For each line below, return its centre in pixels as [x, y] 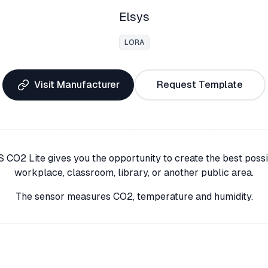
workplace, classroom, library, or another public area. [134, 173]
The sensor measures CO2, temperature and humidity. [134, 197]
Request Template [200, 85]
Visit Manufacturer [77, 85]
